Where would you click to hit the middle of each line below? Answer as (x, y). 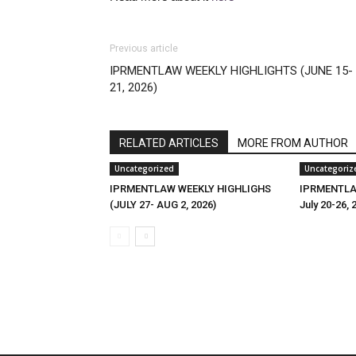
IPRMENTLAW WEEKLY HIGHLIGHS (190, 189)
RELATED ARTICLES (169, 143)
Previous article (144, 48)
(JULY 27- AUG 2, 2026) (163, 205)
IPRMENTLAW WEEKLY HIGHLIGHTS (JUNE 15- (231, 71)
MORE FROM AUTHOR (293, 143)
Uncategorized (144, 168)
